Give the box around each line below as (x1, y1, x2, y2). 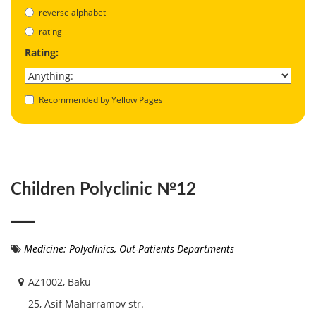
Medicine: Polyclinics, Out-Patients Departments (24, 241, 234, 255)
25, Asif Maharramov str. (28, 296, 144, 310)
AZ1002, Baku (28, 274, 91, 288)
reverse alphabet (39, 6, 106, 18)
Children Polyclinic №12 (11, 181, 196, 198)
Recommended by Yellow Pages (39, 93, 163, 106)
